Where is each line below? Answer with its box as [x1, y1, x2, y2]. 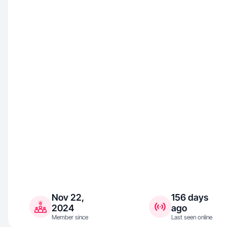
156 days [171, 192, 208, 203]
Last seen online [171, 213, 212, 221]
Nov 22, [52, 192, 84, 203]
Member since [52, 213, 88, 221]
